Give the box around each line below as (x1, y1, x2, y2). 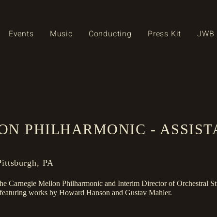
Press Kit (148, 28, 182, 40)
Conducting (88, 28, 132, 40)
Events (8, 28, 34, 40)
